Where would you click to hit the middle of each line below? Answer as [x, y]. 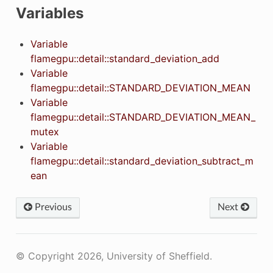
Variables [49, 13]
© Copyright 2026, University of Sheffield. [114, 256]
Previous [52, 207]
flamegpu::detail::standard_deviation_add [125, 58]
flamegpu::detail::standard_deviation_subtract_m [142, 161]
